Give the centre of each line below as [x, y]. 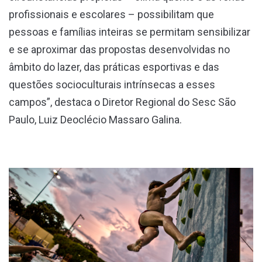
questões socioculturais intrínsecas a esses [112, 84]
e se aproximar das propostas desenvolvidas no [119, 49]
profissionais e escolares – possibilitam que [111, 14]
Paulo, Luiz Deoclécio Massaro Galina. [96, 119]
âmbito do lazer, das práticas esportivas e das [114, 67]
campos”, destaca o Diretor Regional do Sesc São [122, 102]
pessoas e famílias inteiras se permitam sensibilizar [130, 32]
